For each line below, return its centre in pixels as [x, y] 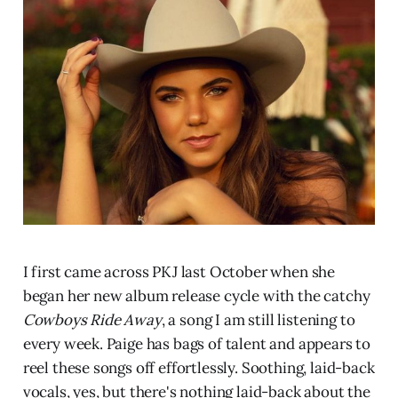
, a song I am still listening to [258, 319]
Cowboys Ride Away [92, 319]
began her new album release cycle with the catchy [196, 295]
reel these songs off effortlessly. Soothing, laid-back [199, 367]
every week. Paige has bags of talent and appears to [197, 343]
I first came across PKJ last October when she [179, 271]
